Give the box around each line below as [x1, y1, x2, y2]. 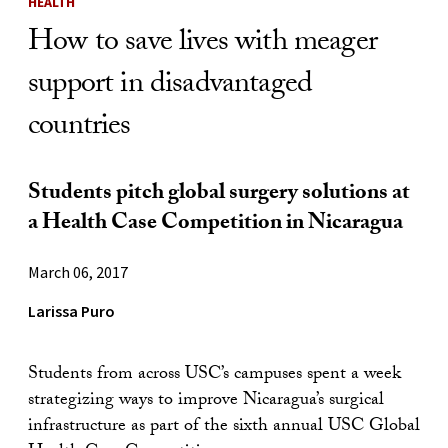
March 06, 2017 [28, 261, 128, 282]
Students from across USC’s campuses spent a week [28, 359, 401, 391]
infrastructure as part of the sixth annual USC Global [28, 411, 420, 443]
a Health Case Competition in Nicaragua [28, 205, 403, 243]
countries [28, 102, 131, 154]
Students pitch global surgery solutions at [28, 175, 410, 213]
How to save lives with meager [28, 18, 377, 70]
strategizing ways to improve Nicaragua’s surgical [28, 385, 384, 417]
